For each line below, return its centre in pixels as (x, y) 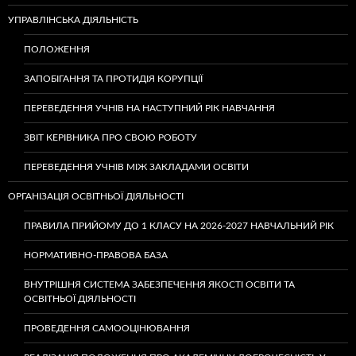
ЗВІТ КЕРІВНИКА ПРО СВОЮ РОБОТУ (110, 137)
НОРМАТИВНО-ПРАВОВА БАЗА (96, 255)
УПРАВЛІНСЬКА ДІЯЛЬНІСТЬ (73, 20)
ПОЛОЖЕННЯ (57, 49)
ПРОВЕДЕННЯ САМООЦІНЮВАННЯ (107, 328)
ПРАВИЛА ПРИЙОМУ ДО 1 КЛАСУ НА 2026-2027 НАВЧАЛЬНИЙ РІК (180, 226)
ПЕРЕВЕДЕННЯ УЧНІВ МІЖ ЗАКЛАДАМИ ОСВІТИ (136, 167)
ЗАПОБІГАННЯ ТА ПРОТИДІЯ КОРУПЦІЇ (113, 79)
